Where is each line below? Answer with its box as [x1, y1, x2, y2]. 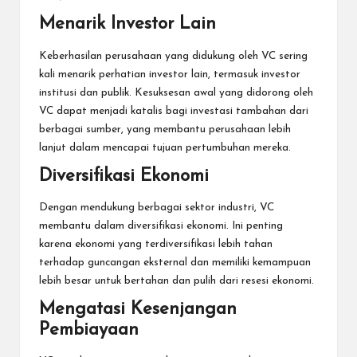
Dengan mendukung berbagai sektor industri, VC [39, 202, 274, 213]
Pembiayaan [39, 320, 139, 339]
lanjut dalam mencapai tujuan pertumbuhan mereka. [39, 142, 291, 153]
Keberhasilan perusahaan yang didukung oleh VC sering [39, 50, 308, 61]
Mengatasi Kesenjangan [39, 300, 237, 319]
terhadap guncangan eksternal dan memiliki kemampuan [39, 257, 311, 268]
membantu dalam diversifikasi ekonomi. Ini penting [39, 220, 283, 231]
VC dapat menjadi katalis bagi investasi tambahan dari [39, 105, 308, 116]
